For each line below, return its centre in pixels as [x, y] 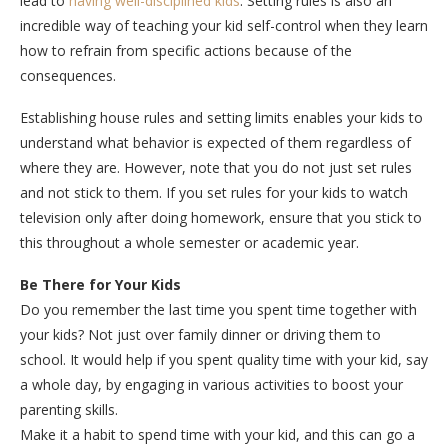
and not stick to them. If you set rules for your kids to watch [214, 192]
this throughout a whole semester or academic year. [189, 242]
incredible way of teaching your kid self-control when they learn [224, 25]
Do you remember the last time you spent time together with [218, 309]
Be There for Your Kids [100, 284]
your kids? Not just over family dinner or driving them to [200, 334]
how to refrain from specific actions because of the [186, 50]
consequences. [68, 75]
